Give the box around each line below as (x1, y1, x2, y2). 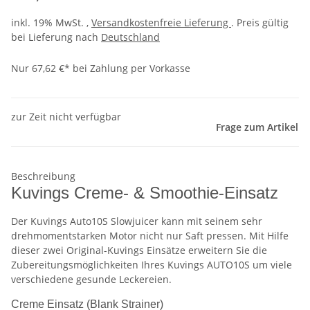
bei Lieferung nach (11, 30, 101, 44)
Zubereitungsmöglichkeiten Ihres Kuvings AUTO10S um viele (11, 258, 292, 272)
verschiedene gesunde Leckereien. (11, 273, 172, 286)
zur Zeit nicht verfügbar (11, 110, 121, 124)
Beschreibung (11, 170, 75, 183)
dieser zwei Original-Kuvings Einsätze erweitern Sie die (11, 244, 267, 257)
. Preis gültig (231, 16, 289, 30)
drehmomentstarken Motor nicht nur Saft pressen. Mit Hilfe (11, 229, 289, 243)
